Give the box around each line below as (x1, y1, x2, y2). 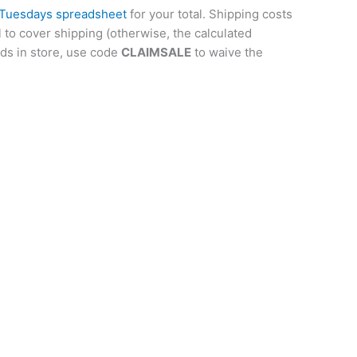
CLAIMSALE (121, 45, 191, 61)
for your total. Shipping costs (127, 6, 292, 22)
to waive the (191, 45, 263, 61)
